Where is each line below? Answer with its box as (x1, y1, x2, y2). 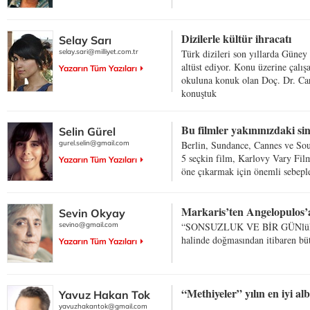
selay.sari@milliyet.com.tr (59, 47, 138, 57)
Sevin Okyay (59, 206, 125, 220)
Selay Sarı (59, 33, 111, 48)
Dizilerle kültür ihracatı (181, 30, 291, 47)
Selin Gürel (59, 125, 116, 139)
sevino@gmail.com (59, 219, 118, 229)
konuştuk (181, 86, 217, 100)
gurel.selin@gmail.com (59, 138, 129, 148)
